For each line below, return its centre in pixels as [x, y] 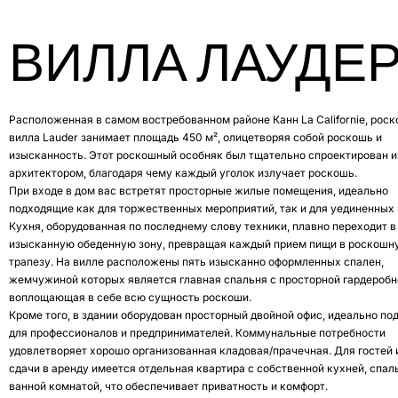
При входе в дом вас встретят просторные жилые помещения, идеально [199, 191]
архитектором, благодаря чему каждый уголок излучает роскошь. [183, 173]
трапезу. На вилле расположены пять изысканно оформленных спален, [196, 262]
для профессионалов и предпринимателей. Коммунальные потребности [197, 333]
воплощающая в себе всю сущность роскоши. [130, 298]
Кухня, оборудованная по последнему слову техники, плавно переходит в [203, 227]
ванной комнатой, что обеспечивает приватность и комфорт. [168, 386]
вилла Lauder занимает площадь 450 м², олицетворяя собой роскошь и [195, 138]
